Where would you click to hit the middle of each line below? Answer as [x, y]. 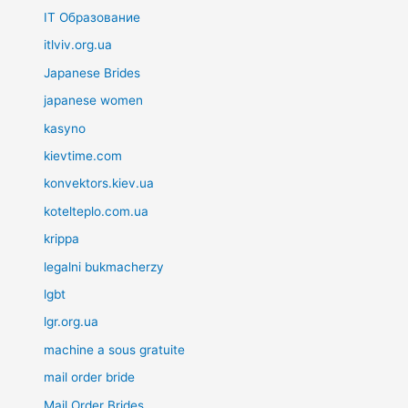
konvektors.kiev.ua [99, 184]
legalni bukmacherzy [104, 266]
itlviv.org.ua [78, 45]
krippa [62, 239]
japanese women [94, 101]
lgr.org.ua [71, 322]
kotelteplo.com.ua [97, 211]
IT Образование [92, 17]
